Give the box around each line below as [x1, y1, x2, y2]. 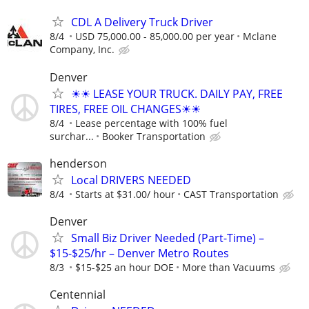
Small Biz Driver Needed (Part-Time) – [71, 230, 264, 246]
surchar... [50, 129, 94, 143]
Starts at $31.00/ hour [75, 187, 175, 201]
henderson [50, 155, 107, 171]
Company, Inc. [50, 43, 114, 57]
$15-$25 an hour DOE [75, 260, 174, 274]
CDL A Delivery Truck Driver [71, 14, 213, 30]
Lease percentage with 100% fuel [75, 116, 228, 130]
